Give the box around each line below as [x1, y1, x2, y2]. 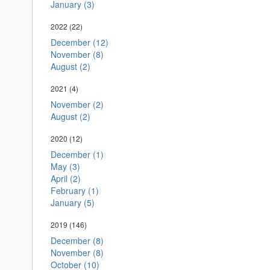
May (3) [50, 160, 80, 172]
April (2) [50, 172, 81, 184]
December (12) [50, 36, 108, 48]
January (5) [50, 196, 95, 209]
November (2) [50, 98, 104, 110]
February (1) [50, 184, 99, 196]
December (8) [50, 234, 104, 246]
